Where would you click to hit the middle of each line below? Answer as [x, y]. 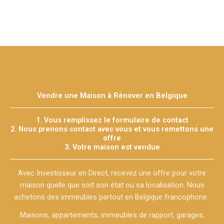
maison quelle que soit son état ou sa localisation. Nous [112, 185]
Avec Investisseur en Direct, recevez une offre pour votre [112, 173]
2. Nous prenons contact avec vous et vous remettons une [112, 129]
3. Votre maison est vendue [112, 147]
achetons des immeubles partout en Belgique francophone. [112, 197]
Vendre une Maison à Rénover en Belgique [112, 96]
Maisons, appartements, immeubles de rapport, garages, [112, 215]
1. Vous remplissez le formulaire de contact [112, 120]
